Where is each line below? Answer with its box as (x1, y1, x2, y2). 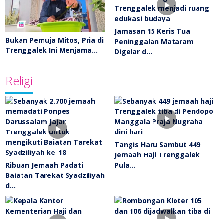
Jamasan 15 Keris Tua (114, 26, 190, 36)
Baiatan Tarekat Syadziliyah (5, 171, 105, 180)
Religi (5, 72, 33, 89)
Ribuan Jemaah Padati (5, 160, 83, 170)
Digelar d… (114, 47, 152, 57)
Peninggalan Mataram (114, 37, 194, 46)
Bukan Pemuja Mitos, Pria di (5, 35, 104, 44)
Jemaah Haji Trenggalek (114, 150, 200, 160)
